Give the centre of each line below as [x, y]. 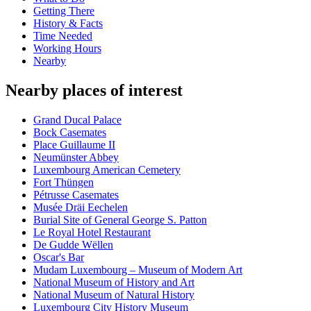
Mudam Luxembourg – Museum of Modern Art [138, 270]
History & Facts [68, 24]
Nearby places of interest [94, 91]
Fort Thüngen [64, 183]
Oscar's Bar [59, 258]
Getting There [64, 11]
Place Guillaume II [74, 145]
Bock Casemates [70, 133]
